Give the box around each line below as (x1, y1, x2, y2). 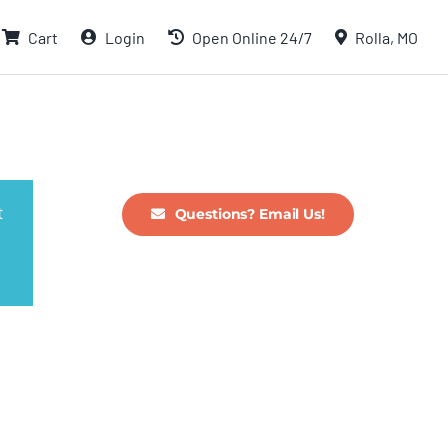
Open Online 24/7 (192, 27, 312, 47)
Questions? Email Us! (174, 204, 325, 223)
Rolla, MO (355, 27, 418, 47)
